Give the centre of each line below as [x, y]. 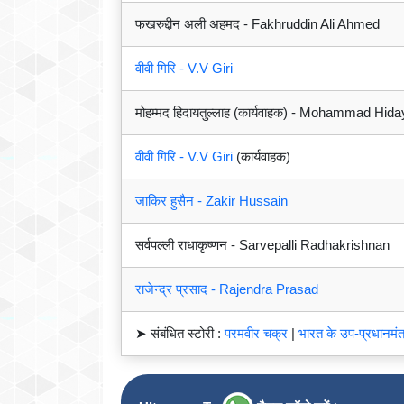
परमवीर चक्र [256, 334]
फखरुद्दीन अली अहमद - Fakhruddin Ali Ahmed [257, 24]
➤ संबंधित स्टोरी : [180, 334]
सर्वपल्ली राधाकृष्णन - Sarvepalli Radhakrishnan [262, 245]
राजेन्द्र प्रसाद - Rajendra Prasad [227, 289]
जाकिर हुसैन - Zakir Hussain [211, 201]
